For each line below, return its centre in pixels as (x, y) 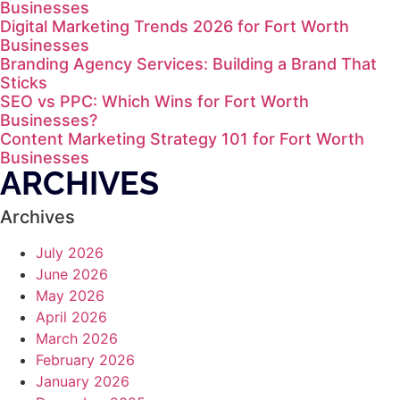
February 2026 (85, 360)
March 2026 (77, 339)
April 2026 (71, 317)
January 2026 (83, 382)
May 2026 (70, 296)
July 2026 (70, 253)
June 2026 (72, 275)
